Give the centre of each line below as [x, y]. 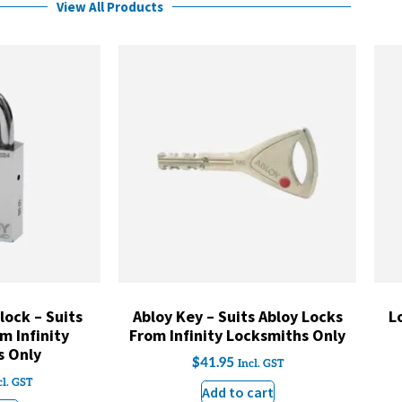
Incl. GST [260, 363]
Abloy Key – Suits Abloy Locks [237, 316]
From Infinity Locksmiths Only [237, 335]
